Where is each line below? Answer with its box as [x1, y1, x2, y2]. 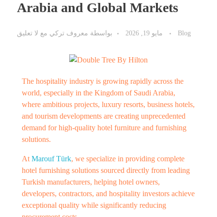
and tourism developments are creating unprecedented [22, 112, 186, 121]
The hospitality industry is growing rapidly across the [22, 77, 184, 86]
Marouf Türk [31, 155, 71, 163]
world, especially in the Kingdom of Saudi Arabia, [22, 89, 175, 97]
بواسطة [90, 29, 112, 37]
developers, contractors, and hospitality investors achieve [22, 189, 195, 198]
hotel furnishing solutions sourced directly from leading [22, 166, 190, 175]
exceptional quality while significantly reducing [22, 201, 166, 210]
